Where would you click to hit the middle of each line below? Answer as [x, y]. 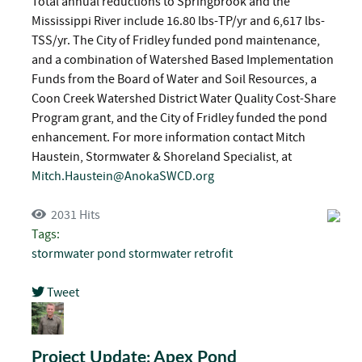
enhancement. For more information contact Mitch [168, 137]
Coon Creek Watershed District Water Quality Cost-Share [184, 98]
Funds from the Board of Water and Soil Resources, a [174, 79]
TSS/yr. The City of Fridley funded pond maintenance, [176, 40]
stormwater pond [79, 253]
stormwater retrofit [181, 253]
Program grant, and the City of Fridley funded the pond [179, 118]
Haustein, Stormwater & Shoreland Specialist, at [162, 156]
